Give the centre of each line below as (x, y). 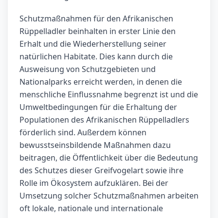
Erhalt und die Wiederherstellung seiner (93, 44)
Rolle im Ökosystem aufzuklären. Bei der (94, 183)
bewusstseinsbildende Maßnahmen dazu (95, 145)
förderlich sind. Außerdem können (83, 133)
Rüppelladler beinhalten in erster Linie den (98, 31)
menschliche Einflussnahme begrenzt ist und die (109, 95)
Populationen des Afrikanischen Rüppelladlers (104, 120)
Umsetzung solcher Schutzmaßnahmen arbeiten (109, 196)
